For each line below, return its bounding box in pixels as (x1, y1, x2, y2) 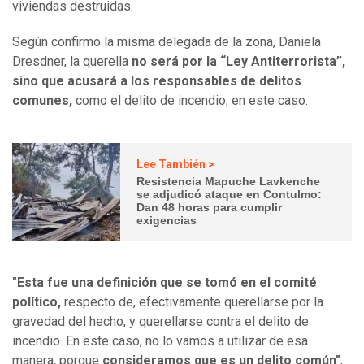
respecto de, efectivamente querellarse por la (61, 294, 323, 310)
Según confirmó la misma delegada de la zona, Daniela (12, 34, 321, 50)
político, (12, 294, 61, 310)
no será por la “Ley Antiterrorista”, (128, 54, 345, 70)
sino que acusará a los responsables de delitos (12, 73, 301, 89)
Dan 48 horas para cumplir (136, 200, 283, 214)
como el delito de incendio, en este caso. (76, 93, 308, 109)
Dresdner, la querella (12, 54, 128, 70)
